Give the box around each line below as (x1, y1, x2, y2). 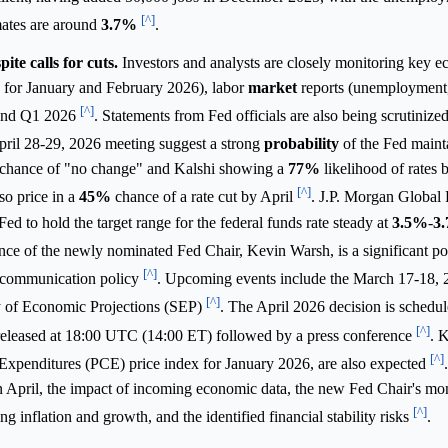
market (248, 78, 297, 96)
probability (264, 135, 339, 153)
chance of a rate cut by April (111, 188, 297, 206)
